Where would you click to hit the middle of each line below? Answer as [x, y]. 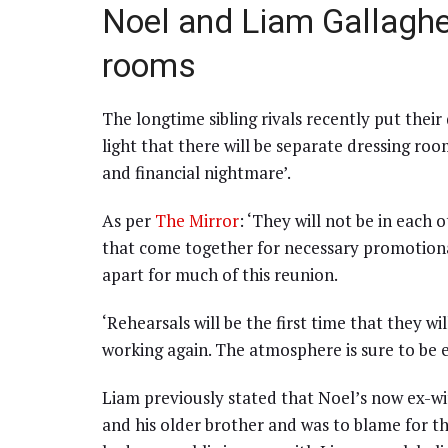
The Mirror [197, 220]
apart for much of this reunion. [220, 274]
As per [128, 220]
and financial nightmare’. [196, 172]
